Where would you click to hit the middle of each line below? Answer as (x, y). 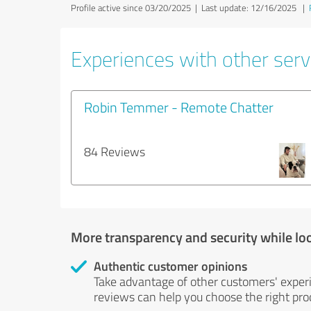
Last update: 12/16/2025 (249, 8)
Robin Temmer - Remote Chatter (179, 107)
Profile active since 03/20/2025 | (136, 8)
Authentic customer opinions (170, 266)
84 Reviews (115, 151)
